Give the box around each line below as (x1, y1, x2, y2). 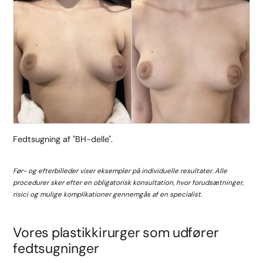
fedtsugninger (13, 240, 99, 258)
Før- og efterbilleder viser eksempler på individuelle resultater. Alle (13, 166, 228, 176)
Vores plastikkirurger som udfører (13, 224, 219, 242)
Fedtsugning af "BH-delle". (13, 133, 113, 144)
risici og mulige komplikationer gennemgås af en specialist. (13, 190, 203, 200)
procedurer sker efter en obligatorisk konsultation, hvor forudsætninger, (13, 178, 244, 188)
